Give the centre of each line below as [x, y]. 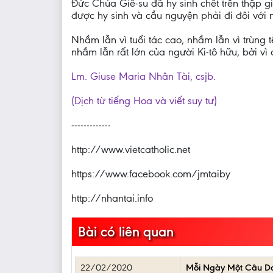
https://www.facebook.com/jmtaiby [151, 174]
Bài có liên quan [126, 232]
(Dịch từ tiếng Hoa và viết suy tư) [144, 101]
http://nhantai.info [112, 198]
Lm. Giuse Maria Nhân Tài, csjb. [144, 76]
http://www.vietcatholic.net [131, 149]
